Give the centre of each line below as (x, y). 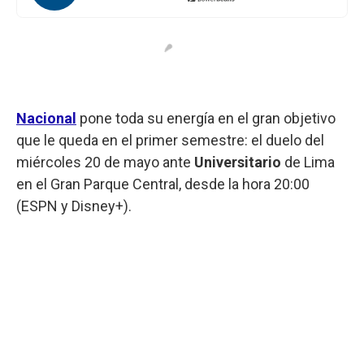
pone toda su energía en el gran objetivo (206, 118)
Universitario (238, 162)
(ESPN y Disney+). (74, 206)
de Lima (308, 162)
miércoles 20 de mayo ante (105, 162)
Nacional (46, 118)
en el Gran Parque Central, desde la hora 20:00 (163, 184)
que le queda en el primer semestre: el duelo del (170, 140)
